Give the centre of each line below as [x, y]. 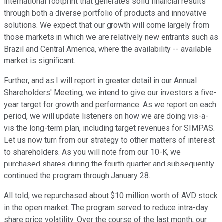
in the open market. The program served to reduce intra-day [106, 208]
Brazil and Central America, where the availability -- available [108, 49]
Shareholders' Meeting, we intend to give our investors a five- [110, 93]
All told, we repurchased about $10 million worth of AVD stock [111, 196]
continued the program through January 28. [77, 176]
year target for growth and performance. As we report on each [110, 105]
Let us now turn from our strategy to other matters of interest [109, 140]
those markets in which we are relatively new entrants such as [111, 37]
